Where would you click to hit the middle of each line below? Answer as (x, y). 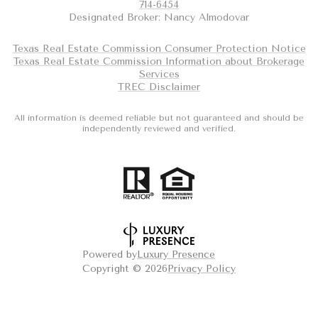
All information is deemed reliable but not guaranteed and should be (159, 118)
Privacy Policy (202, 269)
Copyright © (114, 269)
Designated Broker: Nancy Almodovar (159, 17)
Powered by (110, 254)
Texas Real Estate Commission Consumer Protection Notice (159, 49)
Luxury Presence (176, 254)
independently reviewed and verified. (159, 128)
